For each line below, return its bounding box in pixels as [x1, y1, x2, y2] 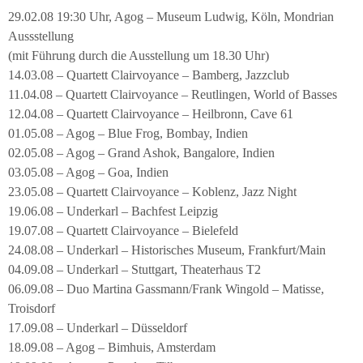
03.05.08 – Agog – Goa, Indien [8, 164, 169, 179]
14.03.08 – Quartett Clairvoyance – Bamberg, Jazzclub [8, 67, 289, 82]
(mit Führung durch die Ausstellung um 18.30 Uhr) [8, 48, 269, 62]
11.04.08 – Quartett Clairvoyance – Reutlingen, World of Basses [8, 87, 337, 101]
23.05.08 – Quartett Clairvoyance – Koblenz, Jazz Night [8, 184, 297, 199]
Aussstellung [8, 28, 74, 43]
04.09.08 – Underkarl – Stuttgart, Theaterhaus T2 [8, 262, 261, 276]
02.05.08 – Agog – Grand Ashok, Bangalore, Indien [8, 145, 275, 160]
